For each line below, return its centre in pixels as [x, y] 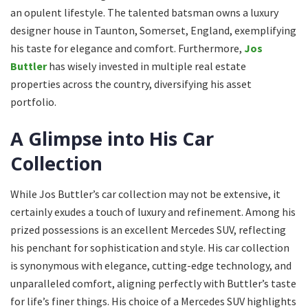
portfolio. [33, 102]
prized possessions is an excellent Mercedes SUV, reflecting [148, 230]
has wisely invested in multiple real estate [146, 66]
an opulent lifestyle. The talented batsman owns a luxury [144, 13]
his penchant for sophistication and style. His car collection [150, 248]
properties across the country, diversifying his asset [131, 84]
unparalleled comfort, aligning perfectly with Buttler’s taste [153, 284]
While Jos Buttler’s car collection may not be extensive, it [145, 194]
